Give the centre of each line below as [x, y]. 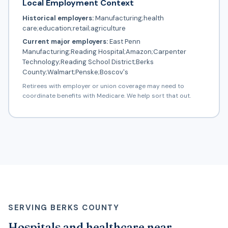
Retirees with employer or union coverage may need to [103, 86]
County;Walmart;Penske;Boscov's [75, 72]
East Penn [124, 42]
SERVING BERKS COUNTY [64, 207]
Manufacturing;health [129, 18]
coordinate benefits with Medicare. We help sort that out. [106, 96]
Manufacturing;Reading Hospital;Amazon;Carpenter [104, 52]
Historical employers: [58, 18]
